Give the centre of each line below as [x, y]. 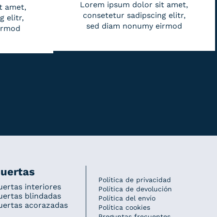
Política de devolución [135, 189]
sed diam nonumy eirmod [134, 26]
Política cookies [124, 207]
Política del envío [127, 198]
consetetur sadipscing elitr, [134, 15]
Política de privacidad [135, 179]
